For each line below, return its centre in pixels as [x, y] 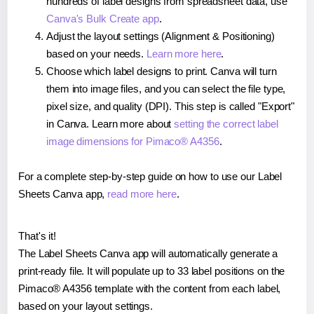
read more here [142, 193]
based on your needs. [96, 53]
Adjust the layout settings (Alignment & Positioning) [161, 36]
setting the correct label [226, 123]
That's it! [37, 235]
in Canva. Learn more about [110, 123]
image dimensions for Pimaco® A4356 [133, 141]
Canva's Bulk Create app [103, 18]
